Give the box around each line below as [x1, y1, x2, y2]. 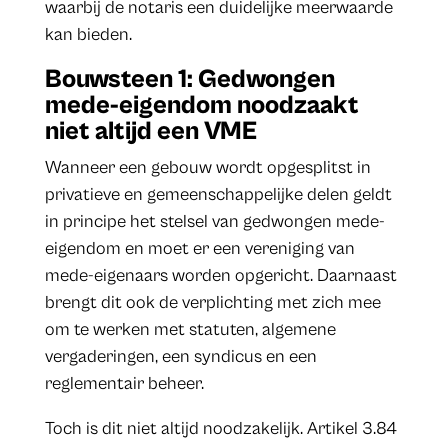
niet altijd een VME [44, 116, 257, 147]
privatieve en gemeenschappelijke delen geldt [44, 184, 392, 206]
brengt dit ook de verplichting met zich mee [44, 292, 381, 314]
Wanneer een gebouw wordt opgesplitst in [44, 157, 371, 179]
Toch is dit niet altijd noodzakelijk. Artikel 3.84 [44, 418, 397, 440]
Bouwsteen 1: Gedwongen [44, 64, 335, 95]
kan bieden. [44, 24, 132, 46]
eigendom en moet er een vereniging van [44, 238, 355, 260]
